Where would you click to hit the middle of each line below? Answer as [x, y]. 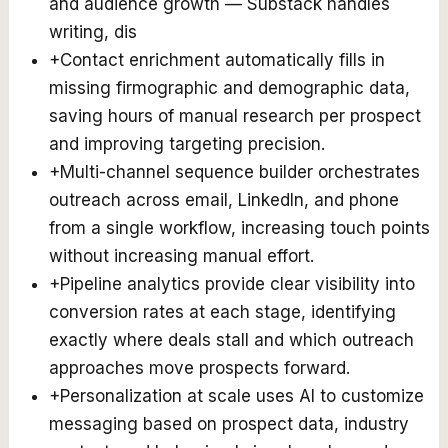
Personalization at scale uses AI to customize [242, 396]
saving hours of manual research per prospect [235, 116]
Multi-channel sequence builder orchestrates [240, 172]
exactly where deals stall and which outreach [231, 340]
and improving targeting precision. [187, 144]
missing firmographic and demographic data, [229, 88]
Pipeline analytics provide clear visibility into [237, 284]
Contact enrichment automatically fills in [222, 60]
